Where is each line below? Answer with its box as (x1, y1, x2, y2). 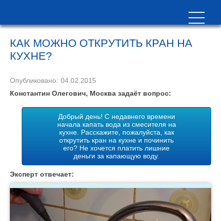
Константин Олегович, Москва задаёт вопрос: (10, 89, 171, 97)
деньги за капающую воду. (74, 152, 160, 160)
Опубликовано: (10, 76, 58, 84)
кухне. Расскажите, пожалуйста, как (59, 128, 174, 136)
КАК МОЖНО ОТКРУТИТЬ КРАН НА (10, 37, 192, 49)
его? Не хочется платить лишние (63, 144, 170, 152)
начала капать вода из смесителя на (57, 120, 176, 128)
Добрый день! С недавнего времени (58, 112, 175, 120)
